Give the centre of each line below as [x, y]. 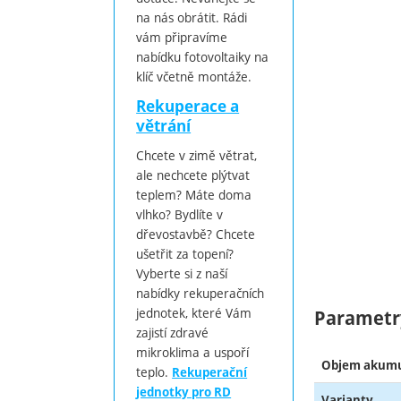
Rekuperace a [188, 106]
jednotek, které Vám [194, 312]
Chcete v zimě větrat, [197, 155]
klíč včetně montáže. [194, 76]
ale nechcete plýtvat [193, 175]
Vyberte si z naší [182, 273]
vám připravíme [182, 37]
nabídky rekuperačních [200, 293]
